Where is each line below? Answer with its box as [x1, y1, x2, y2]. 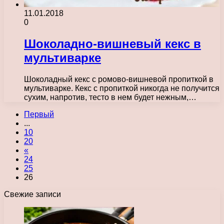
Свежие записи [4, 189, 61, 198]
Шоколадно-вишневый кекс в [24, 36, 201, 50]
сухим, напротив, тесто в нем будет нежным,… [24, 92, 196, 101]
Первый [24, 109, 54, 118]
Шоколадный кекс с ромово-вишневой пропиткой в [24, 74, 213, 83]
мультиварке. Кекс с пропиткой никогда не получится [24, 83, 219, 92]
